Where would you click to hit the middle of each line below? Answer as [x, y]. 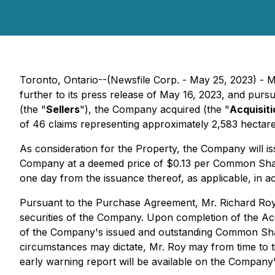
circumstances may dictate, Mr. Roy [103, 247]
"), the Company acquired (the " [155, 109]
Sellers [63, 109]
